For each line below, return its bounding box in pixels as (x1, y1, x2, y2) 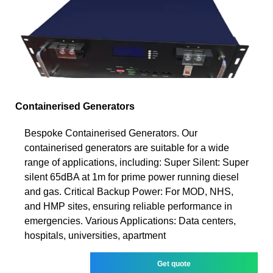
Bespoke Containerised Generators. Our (24, 127, 197, 138)
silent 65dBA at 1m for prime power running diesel (24, 171, 239, 182)
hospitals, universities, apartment (24, 230, 166, 241)
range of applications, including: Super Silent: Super (24, 157, 249, 168)
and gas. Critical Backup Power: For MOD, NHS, (24, 186, 233, 197)
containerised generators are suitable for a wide (24, 142, 229, 153)
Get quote (157, 259, 191, 268)
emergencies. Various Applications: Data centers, (24, 215, 236, 226)
